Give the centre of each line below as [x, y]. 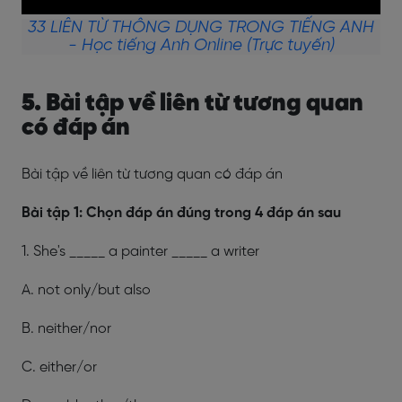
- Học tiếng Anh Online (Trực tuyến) [201, 46]
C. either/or [61, 367]
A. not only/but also [86, 290]
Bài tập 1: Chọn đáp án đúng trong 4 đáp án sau [183, 213]
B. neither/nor [66, 329]
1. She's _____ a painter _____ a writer [142, 252]
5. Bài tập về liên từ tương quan [192, 104]
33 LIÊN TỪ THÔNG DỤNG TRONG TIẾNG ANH [201, 28]
